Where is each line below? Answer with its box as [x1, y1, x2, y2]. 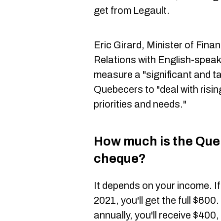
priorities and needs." [94, 99, 186, 110]
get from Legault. [94, 5, 170, 16]
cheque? [94, 151, 146, 165]
